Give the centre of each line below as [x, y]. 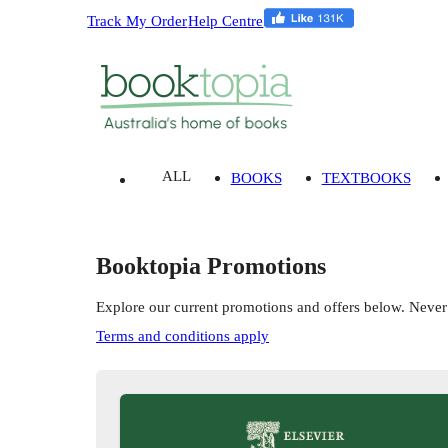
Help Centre [226, 20]
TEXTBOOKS [366, 178]
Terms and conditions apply [182, 335]
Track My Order [137, 20]
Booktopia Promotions [211, 265]
